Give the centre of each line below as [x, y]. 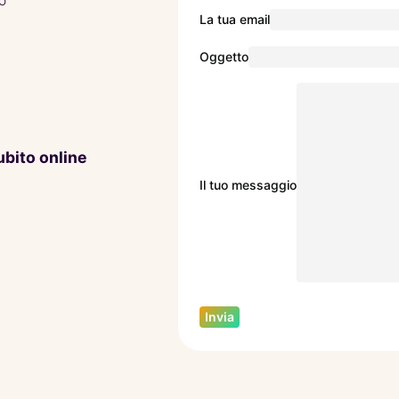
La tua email [235, 19]
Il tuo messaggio [248, 185]
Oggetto [224, 56]
